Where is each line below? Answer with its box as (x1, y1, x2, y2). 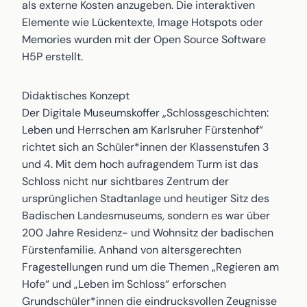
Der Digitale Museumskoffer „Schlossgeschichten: (22, 106, 269, 120)
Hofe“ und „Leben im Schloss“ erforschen (22, 277, 226, 291)
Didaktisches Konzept (22, 88, 130, 103)
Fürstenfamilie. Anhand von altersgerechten (22, 243, 241, 257)
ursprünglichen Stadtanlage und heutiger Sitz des (22, 191, 269, 206)
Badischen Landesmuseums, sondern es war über (22, 208, 270, 223)
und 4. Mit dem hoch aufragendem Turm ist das (22, 157, 258, 171)
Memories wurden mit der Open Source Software (22, 32, 266, 47)
